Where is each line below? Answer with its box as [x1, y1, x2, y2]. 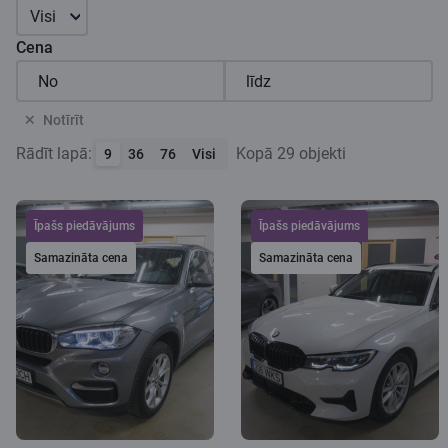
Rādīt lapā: [16, 144, 92, 163]
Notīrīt [43, 112, 84, 128]
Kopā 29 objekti [236, 144, 346, 163]
